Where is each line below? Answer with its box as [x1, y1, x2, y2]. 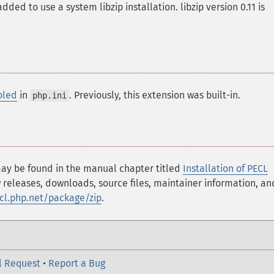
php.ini [32, 91, 67, 100]
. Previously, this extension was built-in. [69, 89, 240, 101]
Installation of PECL [183, 163, 268, 174]
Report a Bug [48, 257, 105, 269]
